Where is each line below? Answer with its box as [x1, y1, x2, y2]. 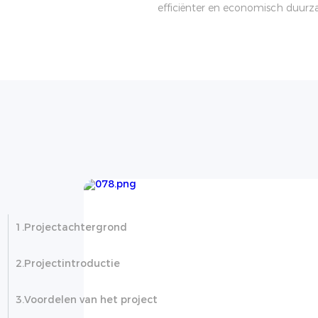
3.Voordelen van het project [16, 293, 158, 306]
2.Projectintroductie [16, 257, 120, 270]
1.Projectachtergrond [16, 221, 127, 234]
